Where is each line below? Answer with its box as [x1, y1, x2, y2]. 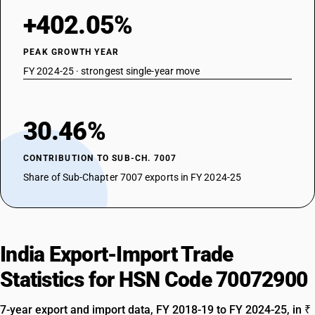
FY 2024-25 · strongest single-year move [23, 65, 200, 77]
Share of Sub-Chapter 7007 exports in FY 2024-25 [23, 172, 241, 183]
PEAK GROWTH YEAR [23, 47, 120, 57]
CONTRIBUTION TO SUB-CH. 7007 [23, 153, 177, 163]
